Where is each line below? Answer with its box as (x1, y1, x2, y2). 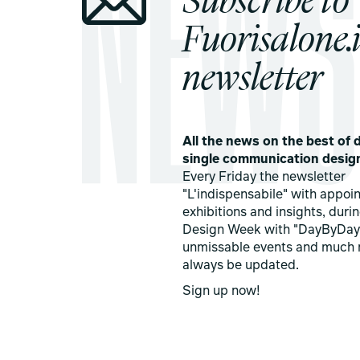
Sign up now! (182, 285, 261, 299)
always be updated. (182, 260, 300, 273)
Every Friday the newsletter (182, 171, 346, 185)
